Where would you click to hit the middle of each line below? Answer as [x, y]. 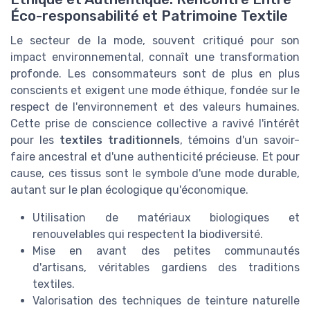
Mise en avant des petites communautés [166, 250]
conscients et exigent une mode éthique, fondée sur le [155, 90]
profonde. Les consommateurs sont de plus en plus [155, 73]
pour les [35, 140]
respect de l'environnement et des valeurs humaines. [155, 107]
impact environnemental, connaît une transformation [155, 57]
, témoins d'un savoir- [240, 140]
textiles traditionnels [119, 140]
